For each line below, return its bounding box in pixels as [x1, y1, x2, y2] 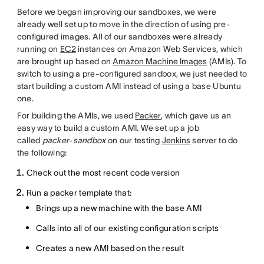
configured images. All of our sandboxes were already [16, 31, 223, 41]
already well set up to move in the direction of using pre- [16, 19, 230, 29]
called [16, 135, 42, 145]
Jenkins [162, 135, 191, 145]
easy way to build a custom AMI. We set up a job [16, 123, 199, 133]
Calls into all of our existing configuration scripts [35, 223, 219, 233]
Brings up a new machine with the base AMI [35, 203, 202, 213]
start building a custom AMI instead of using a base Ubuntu [16, 81, 241, 91]
